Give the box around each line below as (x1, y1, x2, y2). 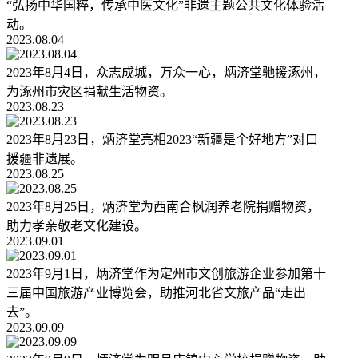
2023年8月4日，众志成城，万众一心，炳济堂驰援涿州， (6, 66, 326, 80)
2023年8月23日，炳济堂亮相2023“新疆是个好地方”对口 (6, 133, 318, 147)
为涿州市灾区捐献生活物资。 (6, 85, 173, 99)
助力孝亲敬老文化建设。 (6, 219, 147, 233)
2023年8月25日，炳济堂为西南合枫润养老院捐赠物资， (6, 200, 320, 214)
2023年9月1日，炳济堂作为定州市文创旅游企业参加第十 (6, 267, 326, 281)
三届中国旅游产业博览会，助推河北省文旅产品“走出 (6, 286, 306, 300)
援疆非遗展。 (6, 152, 83, 166)
